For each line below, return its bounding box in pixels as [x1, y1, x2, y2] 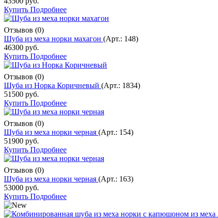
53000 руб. [4, 183, 39, 192]
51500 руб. [4, 90, 39, 98]
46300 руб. [4, 43, 39, 52]
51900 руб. [4, 136, 39, 145]
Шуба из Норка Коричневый [4, 81, 101, 90]
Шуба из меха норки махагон [4, 34, 103, 43]
